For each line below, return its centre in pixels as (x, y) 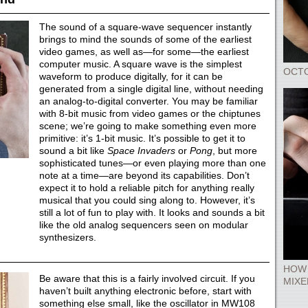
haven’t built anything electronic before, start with (145, 291)
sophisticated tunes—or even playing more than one (152, 163)
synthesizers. (67, 237)
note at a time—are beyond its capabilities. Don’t (144, 175)
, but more (234, 151)
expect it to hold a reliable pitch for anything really (146, 188)
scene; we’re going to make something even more (147, 126)
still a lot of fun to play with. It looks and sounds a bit (152, 212)
